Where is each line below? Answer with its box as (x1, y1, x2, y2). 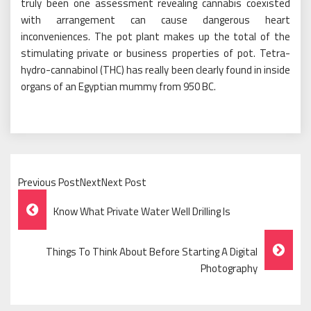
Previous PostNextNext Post (18, 174, 146, 190)
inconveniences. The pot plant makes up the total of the (21, 28, 290, 44)
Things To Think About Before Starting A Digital (46, 243, 258, 260)
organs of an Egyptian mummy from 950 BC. (21, 78, 216, 94)
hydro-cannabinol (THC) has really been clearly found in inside (21, 61, 290, 78)
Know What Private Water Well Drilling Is (53, 203, 230, 219)
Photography (201, 260, 258, 276)
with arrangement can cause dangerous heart (21, 11, 290, 28)
